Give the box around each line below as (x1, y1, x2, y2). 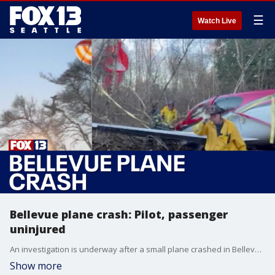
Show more (10, 259, 62, 273)
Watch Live (198, 17, 236, 25)
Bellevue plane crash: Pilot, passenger (10, 207, 228, 222)
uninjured (10, 222, 66, 236)
